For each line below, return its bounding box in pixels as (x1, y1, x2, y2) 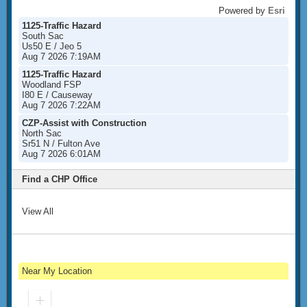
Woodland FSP (22, 79, 82, 90)
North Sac (22, 128, 62, 138)
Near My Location (22, 266, 92, 276)
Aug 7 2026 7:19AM (22, 51, 101, 62)
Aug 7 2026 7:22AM (22, 100, 101, 110)
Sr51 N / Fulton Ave (22, 138, 100, 149)
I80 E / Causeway (22, 90, 93, 100)
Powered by (219, 5, 268, 16)
